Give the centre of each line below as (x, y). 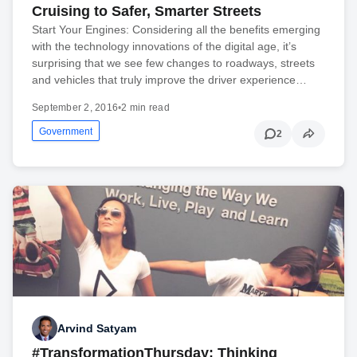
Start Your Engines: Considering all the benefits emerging (176, 30)
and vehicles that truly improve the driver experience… (169, 80)
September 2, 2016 (75, 108)
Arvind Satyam (97, 328)
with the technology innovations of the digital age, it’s (164, 47)
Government (66, 132)
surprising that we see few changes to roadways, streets (173, 63)
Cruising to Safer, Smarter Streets (147, 12)
